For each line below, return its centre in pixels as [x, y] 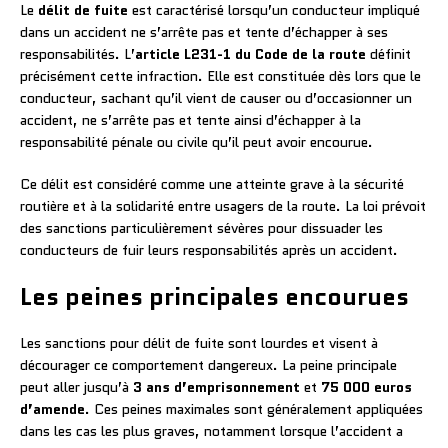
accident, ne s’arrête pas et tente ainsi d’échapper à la [190, 119]
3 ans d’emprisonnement [216, 386]
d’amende [52, 408]
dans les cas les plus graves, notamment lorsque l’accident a [211, 430]
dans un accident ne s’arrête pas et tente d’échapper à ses [204, 31]
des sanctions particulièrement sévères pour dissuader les [201, 227]
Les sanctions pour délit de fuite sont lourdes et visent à [199, 342]
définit [388, 53]
